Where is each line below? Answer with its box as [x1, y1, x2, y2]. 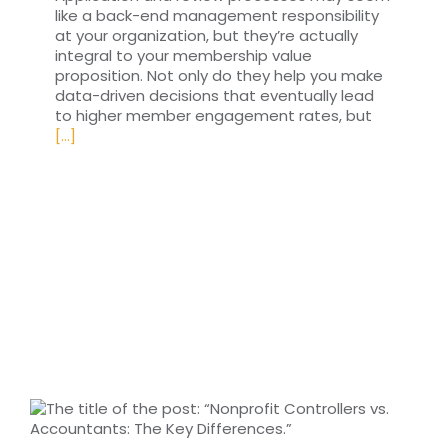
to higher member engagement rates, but [55, 105, 372, 127]
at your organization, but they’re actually [55, 25, 358, 47]
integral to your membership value [55, 45, 312, 67]
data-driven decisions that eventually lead [55, 85, 374, 107]
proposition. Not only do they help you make [55, 65, 383, 87]
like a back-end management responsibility [55, 5, 379, 27]
